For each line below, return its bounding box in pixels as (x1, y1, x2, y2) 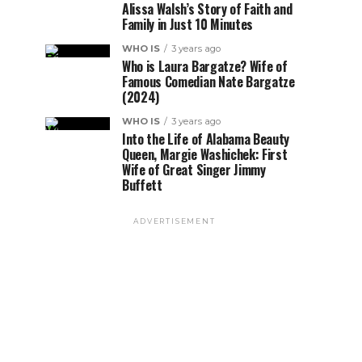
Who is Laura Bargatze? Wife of (122, 57, 288, 76)
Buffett (122, 175, 162, 195)
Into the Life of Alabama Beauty (122, 129, 290, 149)
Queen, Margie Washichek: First (122, 145, 288, 164)
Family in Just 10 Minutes (122, 15, 253, 34)
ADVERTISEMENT (133, 217, 216, 225)
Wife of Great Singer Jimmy (122, 160, 266, 179)
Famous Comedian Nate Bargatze (122, 72, 295, 91)
